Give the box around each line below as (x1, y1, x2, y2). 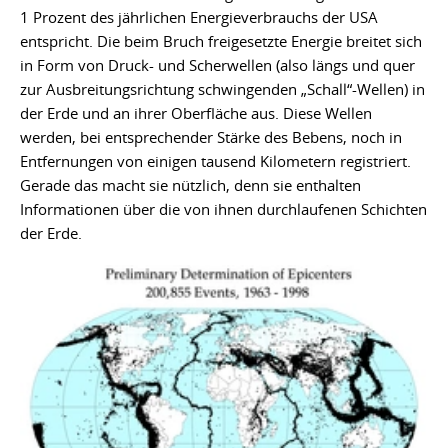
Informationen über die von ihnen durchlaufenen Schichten (20, 198, 427, 219)
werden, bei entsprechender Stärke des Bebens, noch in (20, 126, 402, 147)
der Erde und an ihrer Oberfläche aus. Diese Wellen (20, 102, 372, 123)
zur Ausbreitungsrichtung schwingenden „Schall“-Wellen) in (20, 78, 425, 99)
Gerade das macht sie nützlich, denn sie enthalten (20, 174, 361, 195)
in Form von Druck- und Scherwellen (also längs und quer (20, 54, 415, 75)
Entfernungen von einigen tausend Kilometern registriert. (20, 150, 411, 171)
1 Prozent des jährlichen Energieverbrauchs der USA (20, 6, 378, 27)
